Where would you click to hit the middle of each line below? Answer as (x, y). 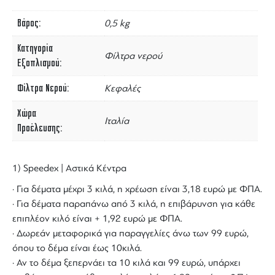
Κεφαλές (122, 89)
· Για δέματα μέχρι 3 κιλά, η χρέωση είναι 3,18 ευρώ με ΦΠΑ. (137, 189)
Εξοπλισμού (38, 64)
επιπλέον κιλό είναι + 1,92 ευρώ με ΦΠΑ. (97, 219)
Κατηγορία (35, 49)
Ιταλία (117, 121)
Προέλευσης (39, 129)
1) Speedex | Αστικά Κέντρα (69, 168)
